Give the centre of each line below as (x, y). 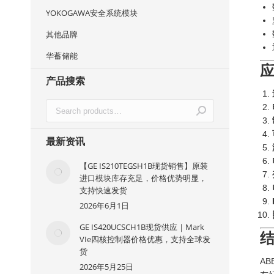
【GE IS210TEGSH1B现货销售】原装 (144, 166)
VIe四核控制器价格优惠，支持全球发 (145, 239)
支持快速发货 (103, 190)
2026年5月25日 (106, 267)
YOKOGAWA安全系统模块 (92, 13)
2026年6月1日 (104, 206)
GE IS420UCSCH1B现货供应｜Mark (142, 227)
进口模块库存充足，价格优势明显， (143, 178)
